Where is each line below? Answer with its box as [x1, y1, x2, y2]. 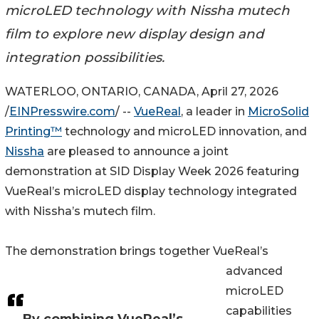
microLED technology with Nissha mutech [5, 1, 290, 19]
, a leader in [181, 105, 248, 119]
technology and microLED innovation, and [62, 125, 307, 139]
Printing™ [5, 125, 62, 139]
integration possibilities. [5, 48, 164, 66]
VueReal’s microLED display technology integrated [5, 184, 297, 199]
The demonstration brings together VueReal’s [5, 244, 268, 258]
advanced [226, 264, 283, 278]
